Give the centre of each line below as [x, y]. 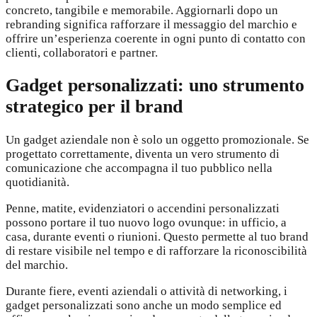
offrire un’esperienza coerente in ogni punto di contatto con [156, 39]
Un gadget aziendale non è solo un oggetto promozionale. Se [157, 139]
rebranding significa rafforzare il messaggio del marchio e [151, 25]
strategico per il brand [94, 107]
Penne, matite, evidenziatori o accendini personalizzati [143, 208]
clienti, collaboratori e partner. [82, 53]
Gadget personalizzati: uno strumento [155, 86]
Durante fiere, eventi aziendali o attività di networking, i [146, 291]
